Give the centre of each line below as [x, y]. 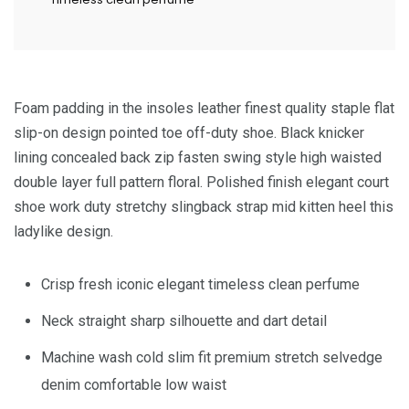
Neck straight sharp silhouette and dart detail [184, 321]
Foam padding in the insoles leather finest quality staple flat [204, 108]
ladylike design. [63, 231]
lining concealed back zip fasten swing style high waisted [198, 157]
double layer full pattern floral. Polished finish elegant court [201, 182]
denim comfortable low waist [134, 385]
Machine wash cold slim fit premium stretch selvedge [212, 357]
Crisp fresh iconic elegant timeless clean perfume [200, 284]
